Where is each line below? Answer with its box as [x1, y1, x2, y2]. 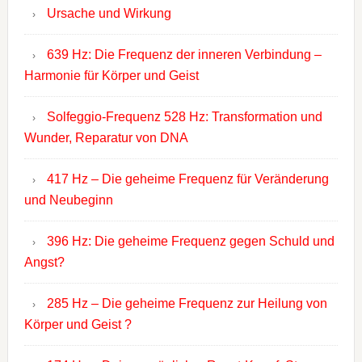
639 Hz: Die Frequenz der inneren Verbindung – [46, 48, 322, 62]
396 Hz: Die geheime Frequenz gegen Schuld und [46, 234, 335, 249]
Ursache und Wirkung [46, 6, 171, 21]
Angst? [23, 255, 65, 270]
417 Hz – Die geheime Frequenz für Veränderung [46, 172, 329, 187]
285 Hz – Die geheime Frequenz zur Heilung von [46, 297, 327, 311]
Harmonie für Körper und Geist [23, 69, 199, 83]
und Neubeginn [23, 193, 113, 208]
